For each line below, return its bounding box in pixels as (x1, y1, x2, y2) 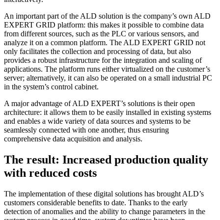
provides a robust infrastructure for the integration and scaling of (4, 55, 202, 64)
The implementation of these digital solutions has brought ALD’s (4, 189, 204, 198)
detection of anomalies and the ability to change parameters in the (4, 207, 205, 216)
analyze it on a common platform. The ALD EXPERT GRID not (4, 38, 205, 47)
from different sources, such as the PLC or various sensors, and (4, 29, 199, 38)
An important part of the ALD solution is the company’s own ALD (4, 11, 211, 20)
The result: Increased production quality (4, 153, 208, 166)
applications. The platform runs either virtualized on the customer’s (4, 64, 210, 73)
